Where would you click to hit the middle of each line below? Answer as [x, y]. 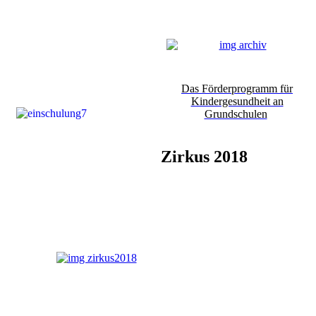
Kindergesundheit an [237, 102]
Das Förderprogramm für [237, 89]
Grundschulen [236, 114]
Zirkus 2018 [204, 157]
